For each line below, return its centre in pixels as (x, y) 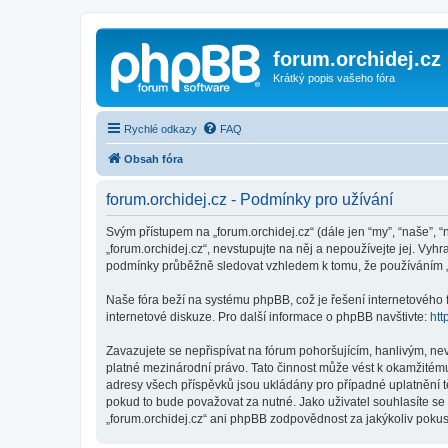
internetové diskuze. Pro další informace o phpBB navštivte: (268, 316)
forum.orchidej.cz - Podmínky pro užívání (249, 199)
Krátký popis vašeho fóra (334, 78)
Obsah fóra (153, 158)
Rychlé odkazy (160, 128)
